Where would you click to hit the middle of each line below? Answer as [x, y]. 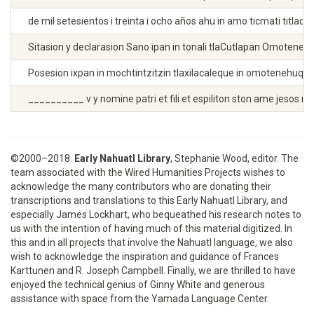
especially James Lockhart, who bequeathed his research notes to [156, 214]
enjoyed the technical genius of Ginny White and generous [138, 285]
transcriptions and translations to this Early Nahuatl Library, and [149, 200]
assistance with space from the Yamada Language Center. [140, 299]
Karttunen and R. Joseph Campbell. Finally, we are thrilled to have [153, 271]
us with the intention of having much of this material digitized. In [151, 228]
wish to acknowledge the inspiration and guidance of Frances [145, 257]
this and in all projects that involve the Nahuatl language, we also [152, 243]
